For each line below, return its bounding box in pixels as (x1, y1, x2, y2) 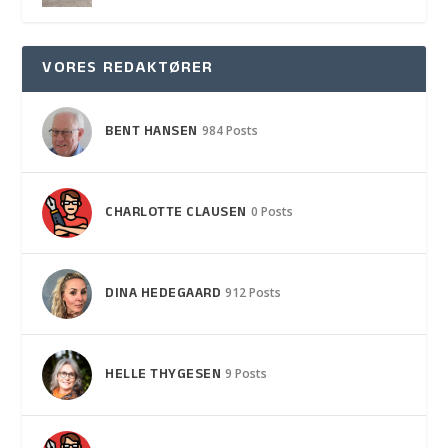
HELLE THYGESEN (105, 364, 222, 388)
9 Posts (225, 365, 268, 383)
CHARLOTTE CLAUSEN (105, 202, 247, 226)
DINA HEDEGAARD (105, 283, 222, 307)
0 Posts (250, 203, 293, 221)
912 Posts (225, 284, 282, 302)
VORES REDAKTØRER (42, 56, 214, 83)
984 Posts (201, 122, 258, 140)
